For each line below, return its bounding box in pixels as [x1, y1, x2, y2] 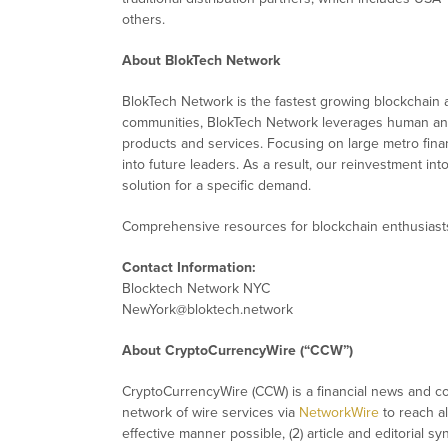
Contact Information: [122, 259, 256, 277]
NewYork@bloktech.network [122, 301, 293, 319]
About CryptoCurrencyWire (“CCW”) [122, 342, 353, 360]
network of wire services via [122, 404, 299, 422]
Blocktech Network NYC [122, 280, 270, 298]
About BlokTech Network [122, 52, 280, 70]
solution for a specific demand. [122, 177, 311, 195]
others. [122, 11, 165, 29]
